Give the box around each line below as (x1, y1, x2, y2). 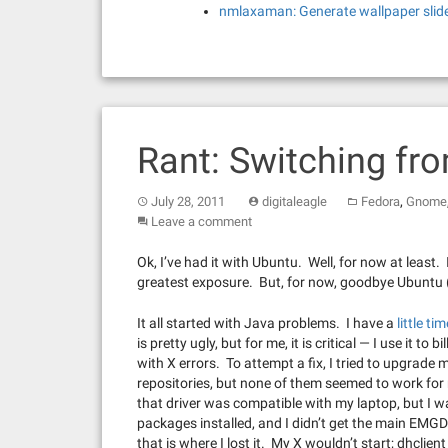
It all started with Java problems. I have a (137, 314, 397, 331)
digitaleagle (262, 193, 327, 209)
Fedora (361, 193, 400, 209)
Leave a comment (151, 213, 252, 229)
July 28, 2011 (151, 193, 225, 209)
